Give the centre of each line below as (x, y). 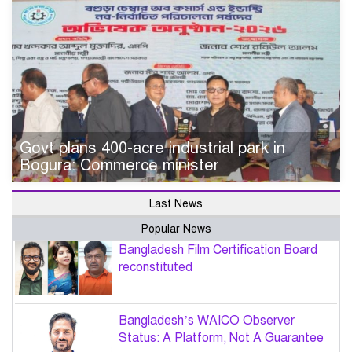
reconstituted (156, 268)
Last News (176, 204)
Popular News (176, 229)
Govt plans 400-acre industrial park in (152, 148)
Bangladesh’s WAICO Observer (207, 320)
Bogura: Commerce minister (119, 166)
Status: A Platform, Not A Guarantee (221, 337)
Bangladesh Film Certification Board (218, 250)
